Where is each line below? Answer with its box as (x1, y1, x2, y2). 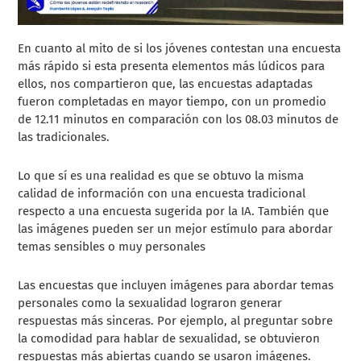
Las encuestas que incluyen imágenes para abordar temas (18, 277, 334, 293)
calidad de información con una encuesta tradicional (18, 185, 306, 201)
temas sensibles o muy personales (18, 239, 206, 254)
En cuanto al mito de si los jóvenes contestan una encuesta (18, 40, 342, 56)
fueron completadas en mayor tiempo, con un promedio (18, 93, 327, 109)
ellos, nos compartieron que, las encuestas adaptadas (18, 76, 313, 91)
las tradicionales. (18, 129, 114, 144)
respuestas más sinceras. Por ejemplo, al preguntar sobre (18, 313, 334, 328)
